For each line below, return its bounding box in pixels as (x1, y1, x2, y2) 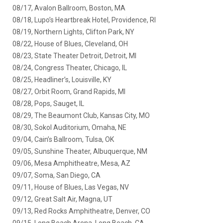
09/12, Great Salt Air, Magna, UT (12, 195, 112, 203)
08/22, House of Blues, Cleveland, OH (12, 40, 128, 48)
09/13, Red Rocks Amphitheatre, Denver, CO (12, 207, 150, 215)
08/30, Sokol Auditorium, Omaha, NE (12, 123, 126, 131)
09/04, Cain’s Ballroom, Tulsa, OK (12, 135, 114, 143)
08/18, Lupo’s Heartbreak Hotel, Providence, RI (12, 16, 156, 24)
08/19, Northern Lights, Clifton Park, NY (12, 28, 134, 36)
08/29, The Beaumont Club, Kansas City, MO (12, 111, 150, 119)
